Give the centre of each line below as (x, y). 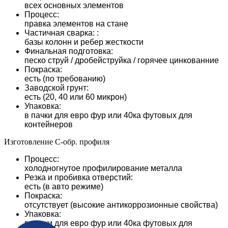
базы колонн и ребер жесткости (84, 42)
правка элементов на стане (76, 23)
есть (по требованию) (65, 78)
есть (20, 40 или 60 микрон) (76, 97)
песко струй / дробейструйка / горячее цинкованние (122, 60)
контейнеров (49, 124)
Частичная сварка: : (62, 33)
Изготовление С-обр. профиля (57, 141)
